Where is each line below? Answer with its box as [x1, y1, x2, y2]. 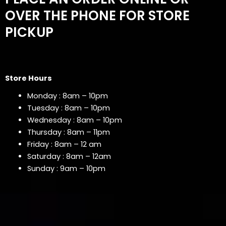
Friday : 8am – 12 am [27, 139, 101, 150]
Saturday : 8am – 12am [27, 151, 111, 162]
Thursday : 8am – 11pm [27, 127, 110, 138]
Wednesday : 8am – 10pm [27, 115, 122, 126]
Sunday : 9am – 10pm [27, 163, 105, 174]
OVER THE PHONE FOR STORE [5, 6, 190, 25]
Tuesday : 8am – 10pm [27, 103, 110, 114]
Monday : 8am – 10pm [27, 91, 108, 101]
